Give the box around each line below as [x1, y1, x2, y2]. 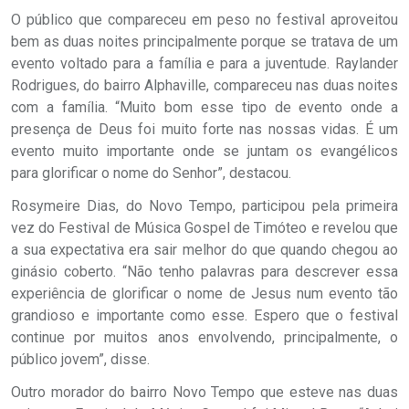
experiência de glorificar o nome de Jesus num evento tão [11, 285, 398, 302]
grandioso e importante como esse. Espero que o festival [11, 307, 398, 324]
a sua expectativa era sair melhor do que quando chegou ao [11, 241, 398, 258]
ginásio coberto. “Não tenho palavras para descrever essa [11, 263, 398, 280]
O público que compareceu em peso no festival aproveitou [11, 11, 398, 28]
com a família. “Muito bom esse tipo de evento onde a [11, 99, 398, 116]
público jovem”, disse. [11, 351, 150, 368]
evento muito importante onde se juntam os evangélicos [11, 142, 398, 160]
